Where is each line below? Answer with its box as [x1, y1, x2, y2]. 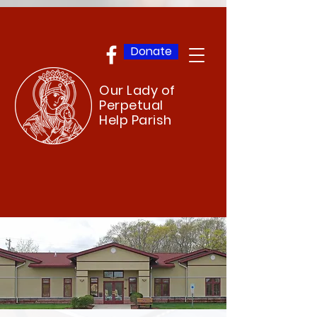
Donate [130, 43, 172, 59]
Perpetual [99, 96, 163, 114]
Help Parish [99, 111, 172, 129]
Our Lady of [99, 81, 175, 99]
